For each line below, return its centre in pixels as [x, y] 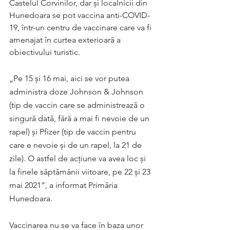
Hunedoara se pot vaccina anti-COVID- [80, 15]
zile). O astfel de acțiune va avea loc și [79, 158]
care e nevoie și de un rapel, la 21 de [76, 145]
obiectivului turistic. [45, 52]
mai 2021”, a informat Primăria [64, 185]
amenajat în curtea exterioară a [66, 40]
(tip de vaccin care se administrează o [78, 105]
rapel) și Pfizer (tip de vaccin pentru [74, 132]
